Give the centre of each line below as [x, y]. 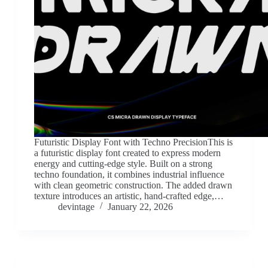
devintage [76, 207]
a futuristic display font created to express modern [127, 153]
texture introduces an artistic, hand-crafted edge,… [129, 196]
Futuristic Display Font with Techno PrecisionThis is [133, 142]
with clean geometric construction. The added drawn [133, 185]
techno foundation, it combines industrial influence [129, 175]
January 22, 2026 [140, 207]
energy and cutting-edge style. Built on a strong [123, 164]
